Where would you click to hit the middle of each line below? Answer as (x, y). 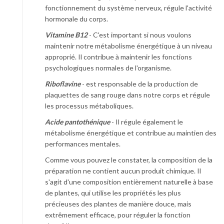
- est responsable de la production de (139, 83)
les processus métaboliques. (89, 105)
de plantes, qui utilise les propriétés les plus (113, 192)
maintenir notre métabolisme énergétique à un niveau (128, 45)
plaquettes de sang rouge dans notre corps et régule (127, 94)
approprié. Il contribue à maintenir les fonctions (118, 56)
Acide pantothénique (77, 121)
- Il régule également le (146, 121)
